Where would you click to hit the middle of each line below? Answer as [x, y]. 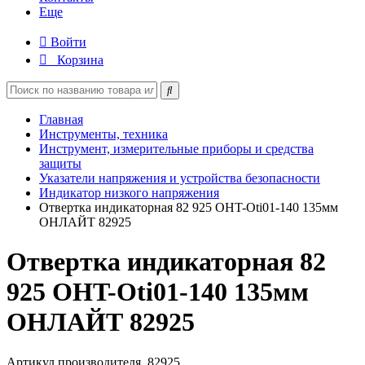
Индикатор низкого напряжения [129, 193]
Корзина [80, 60]
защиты [60, 163]
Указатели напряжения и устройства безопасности [180, 178]
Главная [61, 119]
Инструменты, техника [103, 134]
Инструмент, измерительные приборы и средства [176, 149]
